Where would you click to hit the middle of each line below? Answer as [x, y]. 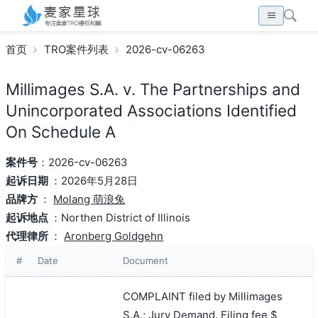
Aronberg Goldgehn [114, 236]
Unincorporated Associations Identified [151, 110]
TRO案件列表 [76, 49]
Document [145, 260]
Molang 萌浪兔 [89, 199]
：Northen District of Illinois [121, 217]
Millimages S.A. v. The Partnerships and [153, 89]
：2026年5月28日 [94, 180]
